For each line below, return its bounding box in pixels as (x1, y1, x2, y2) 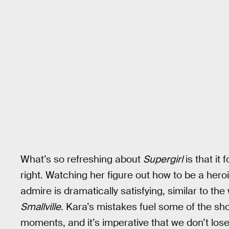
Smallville (20, 200, 61, 213)
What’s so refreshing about (20, 152, 143, 166)
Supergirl (143, 152, 183, 166)
